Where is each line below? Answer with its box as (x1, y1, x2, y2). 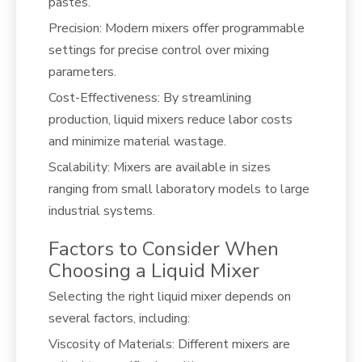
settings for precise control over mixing (48, 40, 269, 59)
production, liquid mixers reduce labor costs (48, 110, 293, 128)
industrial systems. (48, 201, 155, 220)
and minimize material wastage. (48, 132, 226, 150)
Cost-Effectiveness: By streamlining (48, 88, 251, 107)
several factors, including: (48, 309, 190, 327)
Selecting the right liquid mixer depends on (48, 287, 291, 305)
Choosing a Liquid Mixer (48, 257, 259, 284)
